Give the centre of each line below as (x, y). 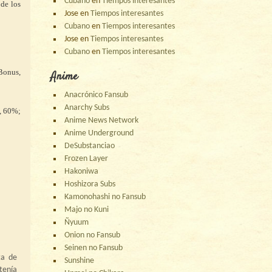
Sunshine (80, 260)
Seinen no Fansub (94, 248)
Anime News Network (102, 120)
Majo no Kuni (87, 209)
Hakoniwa (82, 171)
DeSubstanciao (90, 146)
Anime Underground (99, 133)
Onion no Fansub (93, 235)
